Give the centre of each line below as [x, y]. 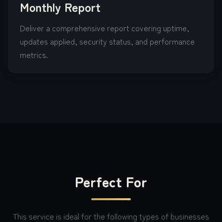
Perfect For [111, 181]
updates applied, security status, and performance [107, 41]
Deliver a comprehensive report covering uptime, [105, 28]
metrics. [34, 55]
